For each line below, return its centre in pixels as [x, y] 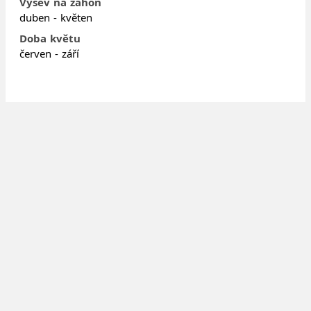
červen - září [49, 53]
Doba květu [50, 38]
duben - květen [56, 17]
